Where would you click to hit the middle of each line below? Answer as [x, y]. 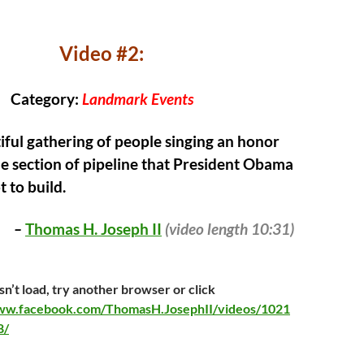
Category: [44, 99]
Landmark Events [137, 99]
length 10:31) [249, 229]
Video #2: [102, 53]
